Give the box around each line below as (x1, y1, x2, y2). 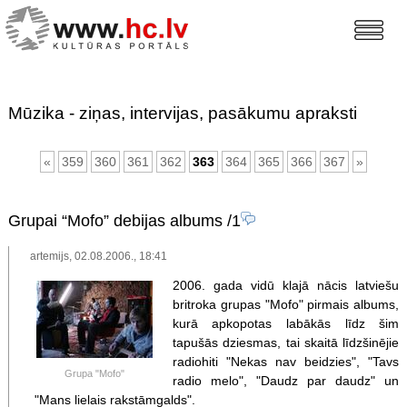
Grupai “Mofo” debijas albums (7, 211, 223, 230)
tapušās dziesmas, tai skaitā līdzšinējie (172, 334, 400, 350)
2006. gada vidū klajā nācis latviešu (172, 277, 400, 293)
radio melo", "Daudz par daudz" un (172, 372, 400, 388)
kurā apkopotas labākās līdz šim (172, 315, 400, 331)
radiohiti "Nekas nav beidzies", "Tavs (172, 353, 400, 369)
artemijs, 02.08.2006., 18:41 (30, 250, 168, 263)
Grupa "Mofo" (64, 368, 124, 380)
